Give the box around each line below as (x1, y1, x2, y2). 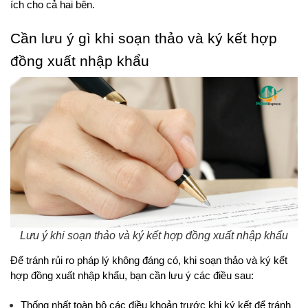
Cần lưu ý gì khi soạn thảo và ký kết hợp (10, 30, 277, 47)
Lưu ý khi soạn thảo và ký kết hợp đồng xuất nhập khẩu (20, 230, 288, 242)
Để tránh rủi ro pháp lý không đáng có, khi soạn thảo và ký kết (10, 255, 287, 267)
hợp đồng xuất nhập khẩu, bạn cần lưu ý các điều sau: (10, 270, 254, 282)
